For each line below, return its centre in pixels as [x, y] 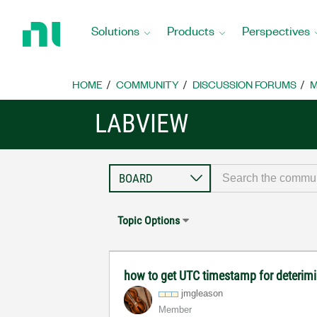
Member [175, 310]
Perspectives [276, 30]
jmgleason [202, 293]
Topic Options [149, 220]
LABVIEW [142, 124]
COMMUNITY [148, 84]
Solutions [115, 30]
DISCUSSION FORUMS [244, 84]
